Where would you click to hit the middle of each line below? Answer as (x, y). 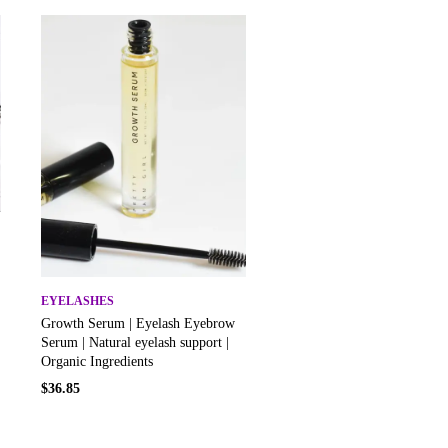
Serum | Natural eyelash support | (135, 342)
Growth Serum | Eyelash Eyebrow (138, 323)
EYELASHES (77, 300)
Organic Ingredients (97, 361)
